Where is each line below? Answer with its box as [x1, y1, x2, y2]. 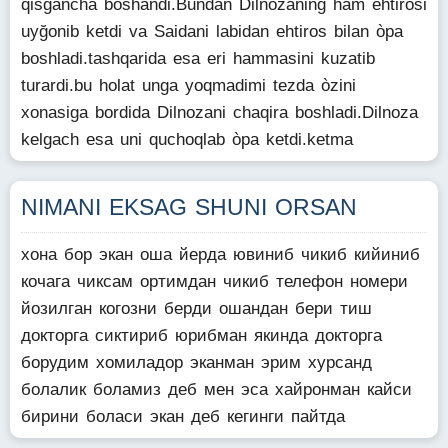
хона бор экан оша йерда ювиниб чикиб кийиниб [21, 245, 420, 264]
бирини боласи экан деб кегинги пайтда [21, 407, 345, 426]
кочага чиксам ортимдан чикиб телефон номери [21, 272, 408, 291]
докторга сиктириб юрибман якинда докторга [21, 326, 382, 345]
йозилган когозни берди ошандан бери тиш [21, 299, 372, 318]
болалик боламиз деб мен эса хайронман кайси [21, 380, 412, 399]
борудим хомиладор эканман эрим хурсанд [21, 353, 372, 372]
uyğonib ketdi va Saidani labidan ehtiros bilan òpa [21, 22, 403, 41]
